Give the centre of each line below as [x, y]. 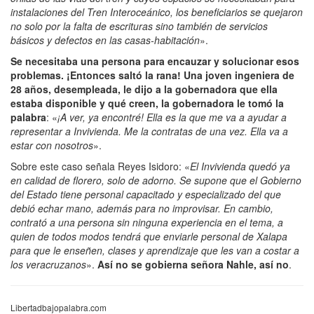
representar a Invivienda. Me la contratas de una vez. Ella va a [149, 131]
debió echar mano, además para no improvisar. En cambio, [142, 208]
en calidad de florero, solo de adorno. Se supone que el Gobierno [156, 180]
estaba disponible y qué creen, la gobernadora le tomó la [147, 103]
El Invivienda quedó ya [240, 166]
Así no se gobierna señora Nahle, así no [192, 264]
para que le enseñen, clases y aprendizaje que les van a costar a [155, 250]
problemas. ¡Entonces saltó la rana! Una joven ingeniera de [152, 75]
